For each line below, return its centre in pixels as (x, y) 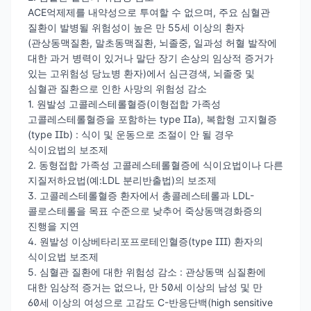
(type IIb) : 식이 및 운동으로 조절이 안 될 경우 (131, 135)
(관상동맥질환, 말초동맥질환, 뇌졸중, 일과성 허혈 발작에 (152, 43)
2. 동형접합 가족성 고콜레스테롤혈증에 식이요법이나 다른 (155, 165)
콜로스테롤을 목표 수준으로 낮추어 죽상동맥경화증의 (145, 211)
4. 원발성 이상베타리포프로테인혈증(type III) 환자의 (145, 242)
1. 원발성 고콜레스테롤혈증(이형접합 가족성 (124, 104)
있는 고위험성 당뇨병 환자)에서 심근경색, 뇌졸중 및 (141, 74)
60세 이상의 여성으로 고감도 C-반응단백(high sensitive (150, 303)
